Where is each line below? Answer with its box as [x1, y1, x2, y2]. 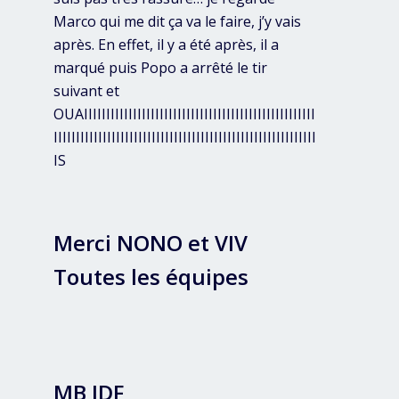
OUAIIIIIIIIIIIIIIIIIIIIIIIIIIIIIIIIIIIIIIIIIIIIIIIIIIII [53, 104, 315, 125]
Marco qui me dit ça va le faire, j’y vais [53, 12, 301, 32]
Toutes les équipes [53, 262, 248, 292]
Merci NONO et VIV [53, 228, 248, 258]
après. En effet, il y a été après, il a [53, 35, 279, 55]
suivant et [53, 81, 119, 102]
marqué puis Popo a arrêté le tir [53, 58, 267, 78]
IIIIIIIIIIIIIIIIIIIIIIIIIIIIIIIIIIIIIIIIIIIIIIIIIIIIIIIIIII [53, 127, 316, 148]
